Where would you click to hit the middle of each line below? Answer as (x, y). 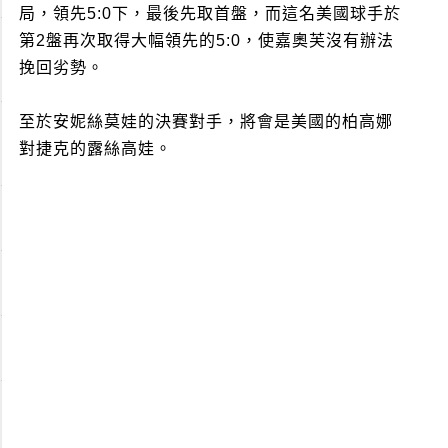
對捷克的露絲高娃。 (95, 148)
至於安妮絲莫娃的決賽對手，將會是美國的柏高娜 (206, 121)
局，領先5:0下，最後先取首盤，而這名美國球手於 (210, 13)
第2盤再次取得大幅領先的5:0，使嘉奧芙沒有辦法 (206, 40)
